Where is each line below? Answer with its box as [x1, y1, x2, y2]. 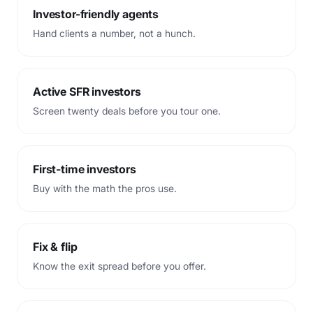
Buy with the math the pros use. [33, 182, 177, 194]
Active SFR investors [33, 84, 141, 99]
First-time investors [33, 161, 136, 176]
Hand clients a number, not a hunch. [33, 27, 196, 39]
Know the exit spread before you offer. [33, 259, 206, 272]
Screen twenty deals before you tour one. [33, 104, 221, 117]
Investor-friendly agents [33, 6, 159, 21]
